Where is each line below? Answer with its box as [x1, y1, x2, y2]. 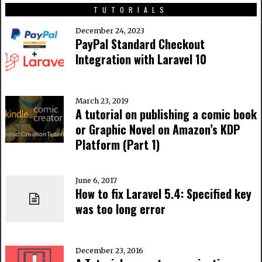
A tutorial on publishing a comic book [75, 105, 257, 123]
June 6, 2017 [75, 175, 117, 185]
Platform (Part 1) [75, 135, 160, 153]
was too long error [75, 199, 166, 218]
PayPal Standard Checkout [75, 35, 205, 53]
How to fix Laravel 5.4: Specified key [75, 184, 251, 202]
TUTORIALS [94, 4, 168, 15]
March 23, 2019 [75, 96, 129, 105]
